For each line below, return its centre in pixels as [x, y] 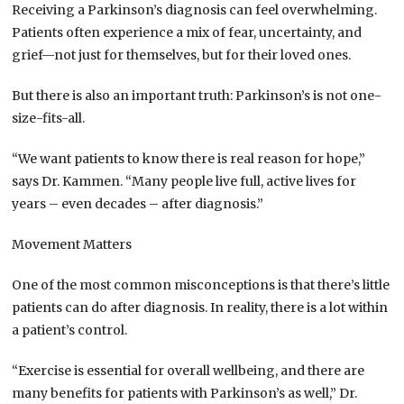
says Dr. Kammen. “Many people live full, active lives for [184, 181]
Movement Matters [72, 244]
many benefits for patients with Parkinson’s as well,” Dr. [185, 393]
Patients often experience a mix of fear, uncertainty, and [187, 32]
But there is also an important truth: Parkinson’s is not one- [197, 95]
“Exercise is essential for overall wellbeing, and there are [188, 370]
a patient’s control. [70, 330]
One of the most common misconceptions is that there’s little [201, 285]
